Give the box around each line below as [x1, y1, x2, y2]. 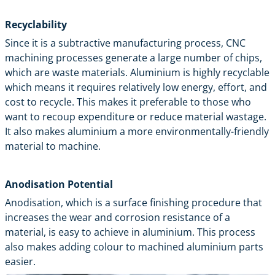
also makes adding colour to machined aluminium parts [5, 240, 263, 254]
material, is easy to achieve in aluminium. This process [5, 225, 255, 239]
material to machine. [5, 139, 101, 153]
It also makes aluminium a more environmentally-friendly [5, 125, 269, 139]
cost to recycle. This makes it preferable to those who [5, 95, 251, 109]
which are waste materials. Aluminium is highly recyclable [5, 66, 269, 80]
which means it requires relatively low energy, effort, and [5, 80, 267, 95]
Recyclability [5, 18, 67, 32]
